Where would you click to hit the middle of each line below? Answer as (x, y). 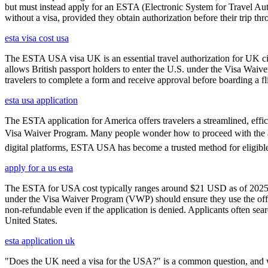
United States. (31, 220)
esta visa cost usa (37, 38)
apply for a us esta (39, 167)
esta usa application (41, 100)
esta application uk (40, 240)
